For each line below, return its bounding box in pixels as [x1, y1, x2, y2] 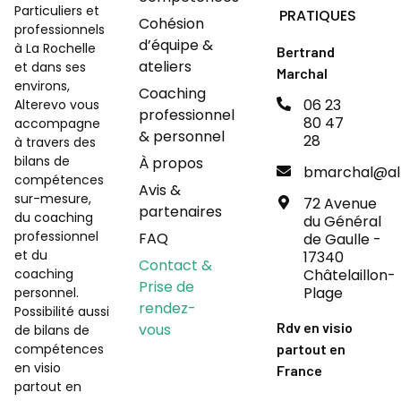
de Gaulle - [303, 229, 382, 251]
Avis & [138, 179, 181, 200]
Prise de [138, 276, 194, 297]
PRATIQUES [278, 4, 356, 26]
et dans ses [14, 58, 86, 77]
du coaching [14, 209, 93, 227]
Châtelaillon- [303, 265, 397, 286]
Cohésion [138, 13, 204, 34]
